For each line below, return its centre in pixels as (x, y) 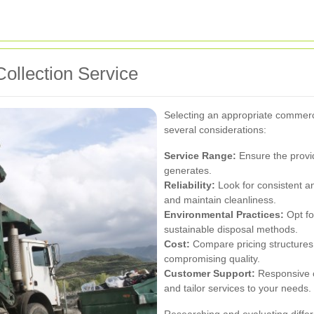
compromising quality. (212, 258)
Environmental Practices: (224, 214)
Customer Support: (210, 273)
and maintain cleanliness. (220, 199)
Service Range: (200, 155)
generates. (188, 170)
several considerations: (215, 129)
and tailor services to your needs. (238, 288)
